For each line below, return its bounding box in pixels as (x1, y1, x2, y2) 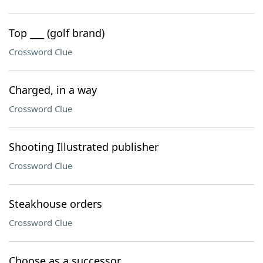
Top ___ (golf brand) (9, 26, 104, 40)
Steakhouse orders (9, 197, 102, 211)
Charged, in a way (9, 83, 97, 97)
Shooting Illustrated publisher (9, 140, 159, 154)
